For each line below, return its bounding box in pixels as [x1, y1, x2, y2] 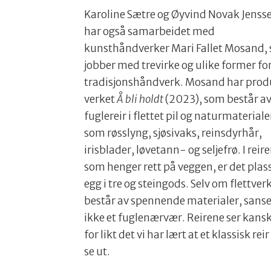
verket [84, 93, 117, 106]
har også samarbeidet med [84, 25, 215, 39]
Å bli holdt [117, 93, 164, 106]
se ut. [84, 245, 111, 259]
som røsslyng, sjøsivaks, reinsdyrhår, [84, 126, 263, 140]
